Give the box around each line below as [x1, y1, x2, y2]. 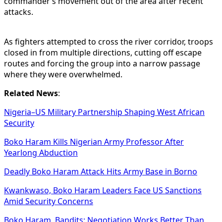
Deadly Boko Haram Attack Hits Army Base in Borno [4, 166, 197, 177]
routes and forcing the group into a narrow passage [4, 57, 200, 69]
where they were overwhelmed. [4, 68, 122, 80]
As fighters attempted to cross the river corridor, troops [4, 36, 213, 47]
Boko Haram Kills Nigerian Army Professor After [4, 136, 184, 147]
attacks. [4, 6, 33, 17]
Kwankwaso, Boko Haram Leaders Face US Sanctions [4, 184, 202, 196]
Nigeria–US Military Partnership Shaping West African [4, 106, 205, 117]
